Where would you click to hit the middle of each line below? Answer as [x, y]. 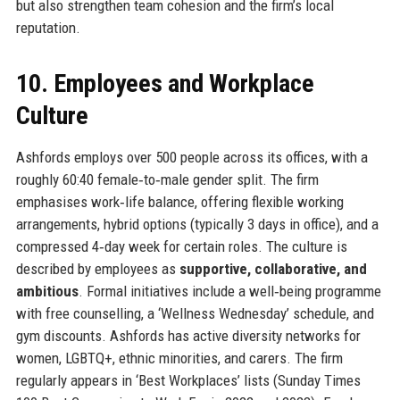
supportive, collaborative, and [273, 269]
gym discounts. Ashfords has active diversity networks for [188, 336]
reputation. [48, 28]
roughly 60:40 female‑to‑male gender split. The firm [167, 180]
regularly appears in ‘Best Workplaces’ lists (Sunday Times [188, 381]
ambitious [47, 292]
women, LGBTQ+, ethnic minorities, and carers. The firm [179, 358]
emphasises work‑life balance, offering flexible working [179, 202]
